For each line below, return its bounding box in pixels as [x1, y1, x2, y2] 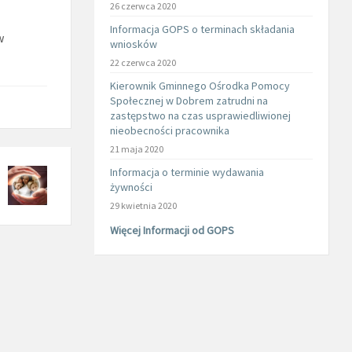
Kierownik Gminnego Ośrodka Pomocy [109, 79, 290, 93]
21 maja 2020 [109, 143, 163, 155]
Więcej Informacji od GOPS [109, 223, 234, 237]
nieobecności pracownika [109, 123, 229, 137]
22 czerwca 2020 [109, 57, 176, 68]
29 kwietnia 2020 [109, 200, 177, 211]
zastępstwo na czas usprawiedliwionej [109, 108, 291, 123]
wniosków [109, 37, 157, 51]
